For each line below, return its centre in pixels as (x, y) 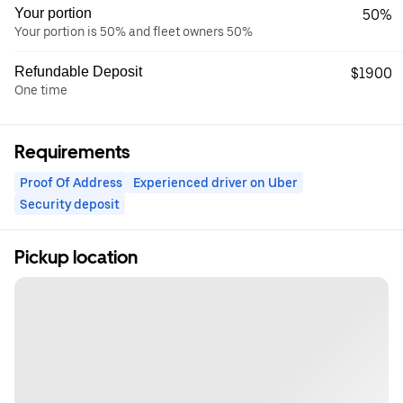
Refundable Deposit (78, 72)
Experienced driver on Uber (215, 183)
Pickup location (76, 257)
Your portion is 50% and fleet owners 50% (134, 31)
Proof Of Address (71, 183)
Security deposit (70, 204)
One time (41, 90)
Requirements (72, 152)
